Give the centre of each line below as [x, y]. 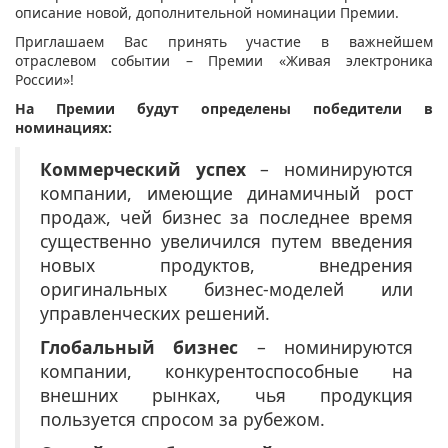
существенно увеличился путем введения [226, 241]
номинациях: [65, 128]
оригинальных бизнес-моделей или [226, 289]
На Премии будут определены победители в [224, 109]
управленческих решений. [155, 313]
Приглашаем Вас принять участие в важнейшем [224, 42]
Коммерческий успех [143, 169]
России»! [44, 80]
